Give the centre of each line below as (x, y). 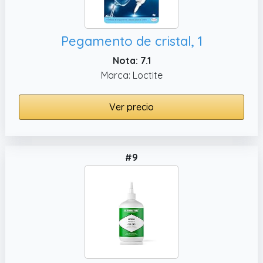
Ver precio (131, 107)
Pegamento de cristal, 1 (131, 41)
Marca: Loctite (131, 75)
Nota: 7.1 (131, 60)
